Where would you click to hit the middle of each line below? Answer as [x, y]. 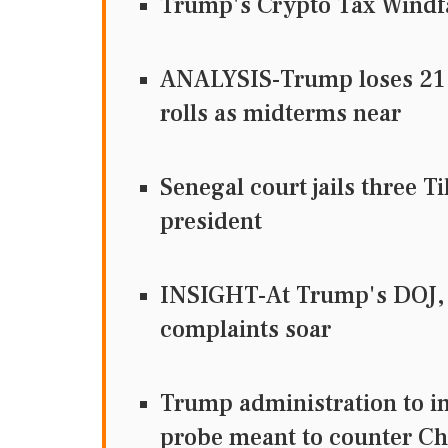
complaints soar [245, 329]
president [211, 221]
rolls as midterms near [280, 113]
